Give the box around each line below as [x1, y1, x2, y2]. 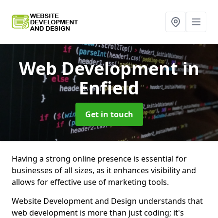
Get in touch [85, 109, 133, 120]
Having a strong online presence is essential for [12, 153, 187, 164]
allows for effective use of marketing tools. [12, 177, 169, 187]
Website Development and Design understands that [12, 196, 203, 206]
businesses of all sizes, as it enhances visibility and [12, 165, 196, 176]
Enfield [79, 76, 139, 100]
